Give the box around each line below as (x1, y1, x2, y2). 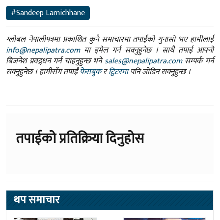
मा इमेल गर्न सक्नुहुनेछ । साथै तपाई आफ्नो (80, 44, 214, 57)
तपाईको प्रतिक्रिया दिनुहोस (16, 127, 144, 151)
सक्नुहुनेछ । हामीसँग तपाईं (6, 65, 80, 79)
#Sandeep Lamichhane (11, 6, 85, 20)
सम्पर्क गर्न (182, 55, 214, 68)
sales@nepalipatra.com (104, 55, 182, 68)
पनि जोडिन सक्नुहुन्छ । (128, 65, 191, 79)
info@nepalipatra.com (6, 44, 80, 57)
